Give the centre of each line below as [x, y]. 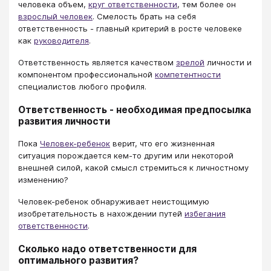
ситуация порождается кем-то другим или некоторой [126, 155]
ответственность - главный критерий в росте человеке [130, 28]
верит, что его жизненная [162, 143]
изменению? [43, 179]
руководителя [61, 40]
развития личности [64, 122]
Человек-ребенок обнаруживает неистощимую [114, 201]
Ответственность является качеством [97, 62]
